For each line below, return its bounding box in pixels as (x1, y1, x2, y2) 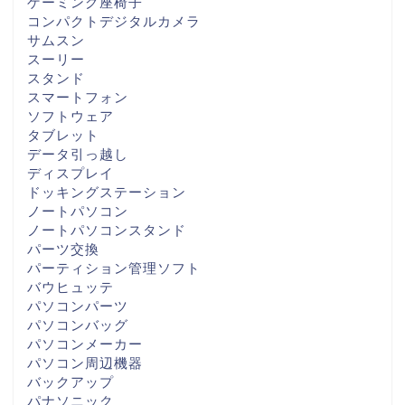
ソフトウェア (27, 108, 114, 125)
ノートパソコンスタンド (27, 222, 186, 239)
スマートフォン (27, 89, 128, 106)
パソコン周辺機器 (27, 355, 143, 372)
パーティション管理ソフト (27, 260, 201, 277)
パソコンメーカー (27, 336, 143, 353)
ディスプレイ (27, 165, 114, 182)
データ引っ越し (27, 146, 128, 163)
